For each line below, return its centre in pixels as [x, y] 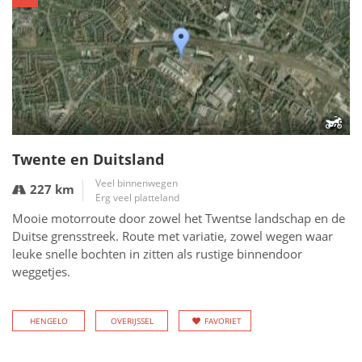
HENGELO [48, 321]
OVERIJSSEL [132, 321]
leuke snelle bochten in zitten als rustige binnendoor [157, 254]
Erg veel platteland [137, 198]
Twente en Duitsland [88, 159]
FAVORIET [223, 321]
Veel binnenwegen [137, 183]
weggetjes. [41, 271]
